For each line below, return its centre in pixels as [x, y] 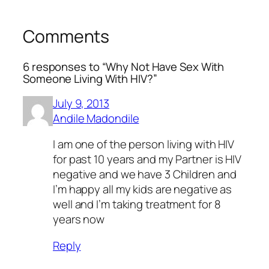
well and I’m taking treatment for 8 [137, 204]
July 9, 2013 [81, 103]
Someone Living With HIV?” [90, 79]
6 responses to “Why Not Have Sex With [124, 67]
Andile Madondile [96, 118]
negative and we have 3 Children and [145, 174]
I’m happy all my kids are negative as [143, 189]
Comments [66, 37]
